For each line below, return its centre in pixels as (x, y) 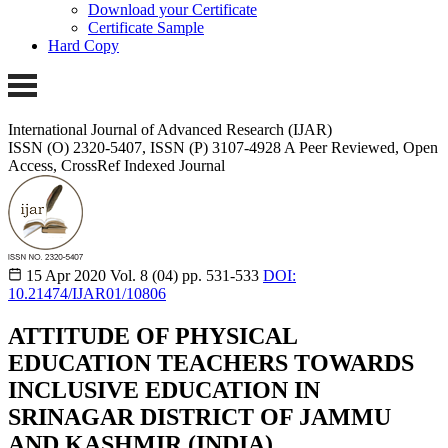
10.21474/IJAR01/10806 (87, 293)
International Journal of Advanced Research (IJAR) (170, 129)
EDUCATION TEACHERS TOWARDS (211, 362)
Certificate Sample (146, 28)
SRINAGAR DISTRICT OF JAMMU (199, 416)
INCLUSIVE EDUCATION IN (164, 389)
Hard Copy (83, 46)
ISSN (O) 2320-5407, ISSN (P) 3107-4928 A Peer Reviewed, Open (223, 147)
